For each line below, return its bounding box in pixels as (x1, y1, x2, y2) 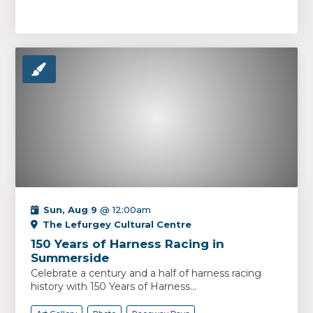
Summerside (31, 251, 110, 265)
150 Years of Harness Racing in (31, 237, 225, 251)
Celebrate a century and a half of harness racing (31, 267, 262, 279)
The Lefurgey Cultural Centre (43, 219, 192, 230)
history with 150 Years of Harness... (31, 280, 197, 293)
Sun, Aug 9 (43, 204, 98, 215)
